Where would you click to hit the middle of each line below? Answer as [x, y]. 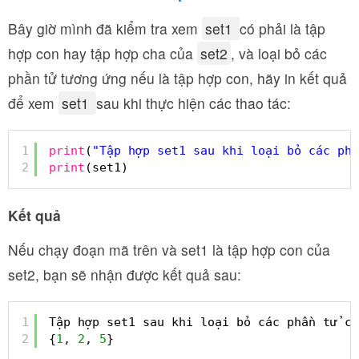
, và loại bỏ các [279, 53]
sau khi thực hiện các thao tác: [194, 103]
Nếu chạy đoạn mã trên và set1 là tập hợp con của [169, 250]
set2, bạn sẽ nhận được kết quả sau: [125, 274]
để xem [33, 103]
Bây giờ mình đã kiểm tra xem [105, 28]
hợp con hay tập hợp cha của [103, 53]
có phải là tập [282, 28]
